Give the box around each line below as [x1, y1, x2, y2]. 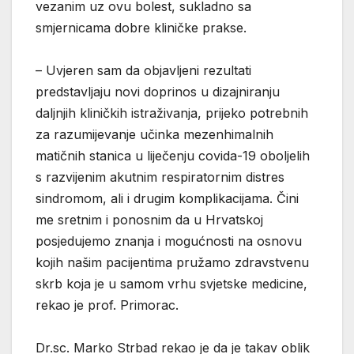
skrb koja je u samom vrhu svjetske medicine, [36, 275, 307, 292]
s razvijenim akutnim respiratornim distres [36, 168, 284, 185]
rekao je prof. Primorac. [36, 296, 179, 313]
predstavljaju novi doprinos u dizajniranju [36, 83, 280, 100]
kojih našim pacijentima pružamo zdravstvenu [36, 254, 309, 270]
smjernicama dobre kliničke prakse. [36, 19, 247, 36]
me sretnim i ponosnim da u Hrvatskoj [36, 211, 263, 228]
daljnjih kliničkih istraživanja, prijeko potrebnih [36, 104, 308, 121]
